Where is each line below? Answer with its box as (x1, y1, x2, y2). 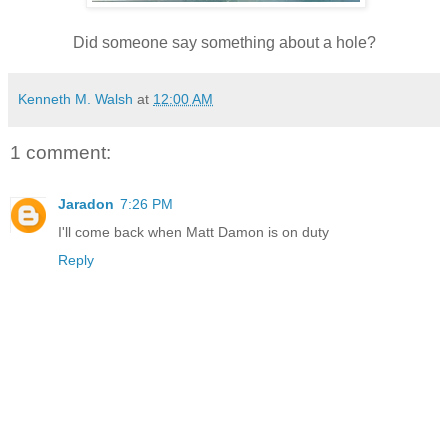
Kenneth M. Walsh (18, 91, 133, 108)
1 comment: (10, 141, 111, 163)
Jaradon (58, 195, 114, 212)
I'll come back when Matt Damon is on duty (58, 223, 329, 240)
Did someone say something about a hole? (72, 34, 376, 52)
